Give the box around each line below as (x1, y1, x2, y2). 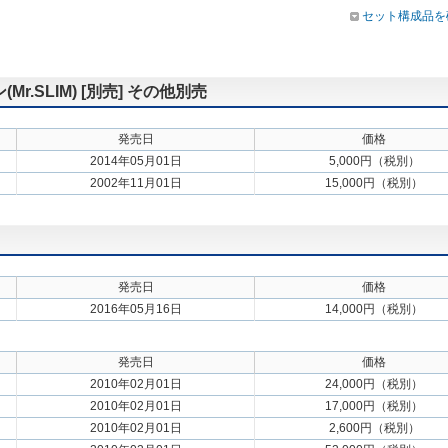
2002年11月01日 (89, 176, 182, 190)
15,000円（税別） (325, 176, 423, 190)
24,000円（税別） (325, 377, 423, 391)
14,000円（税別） (325, 302, 423, 316)
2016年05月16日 (89, 302, 182, 316)
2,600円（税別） (328, 421, 420, 435)
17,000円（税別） (325, 399, 423, 413)
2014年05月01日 (89, 154, 182, 168)
